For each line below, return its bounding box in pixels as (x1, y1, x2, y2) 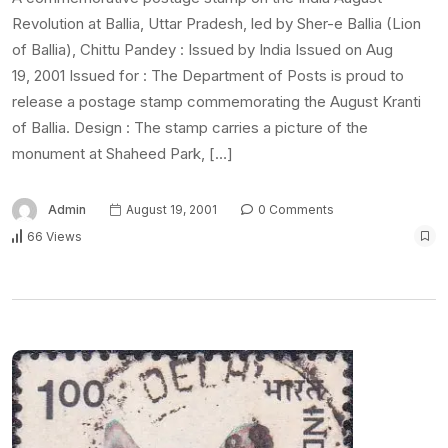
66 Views (27, 228, 82, 244)
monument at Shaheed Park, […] (12, 144, 233, 164)
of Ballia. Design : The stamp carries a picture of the (12, 118, 368, 138)
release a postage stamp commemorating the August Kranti (12, 92, 421, 112)
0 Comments (255, 202, 334, 218)
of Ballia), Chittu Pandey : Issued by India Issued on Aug (12, 40, 393, 60)
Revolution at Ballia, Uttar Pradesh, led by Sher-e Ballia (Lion (12, 14, 421, 34)
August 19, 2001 (123, 202, 217, 218)
